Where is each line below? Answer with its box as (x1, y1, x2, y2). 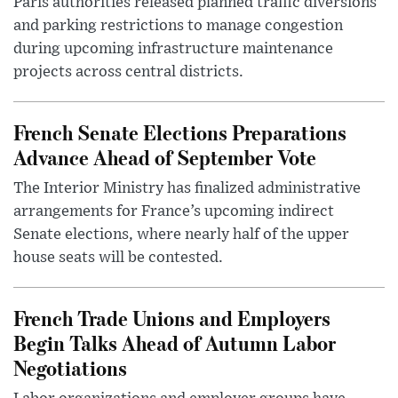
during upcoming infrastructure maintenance (13, 41, 333, 58)
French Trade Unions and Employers (13, 304, 330, 332)
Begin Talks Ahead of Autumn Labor (13, 329, 336, 357)
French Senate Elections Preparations (13, 118, 346, 147)
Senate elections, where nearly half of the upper (13, 227, 349, 243)
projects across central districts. (13, 64, 243, 81)
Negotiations (13, 354, 127, 382)
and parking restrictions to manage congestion (13, 18, 343, 35)
